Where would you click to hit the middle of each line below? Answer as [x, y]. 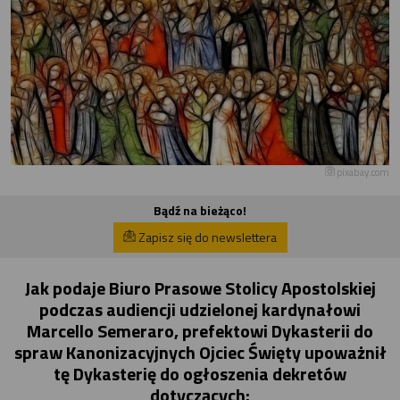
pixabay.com [362, 171]
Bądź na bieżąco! [200, 210]
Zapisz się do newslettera [206, 237]
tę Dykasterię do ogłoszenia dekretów [200, 373]
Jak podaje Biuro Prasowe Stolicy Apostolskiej [200, 287]
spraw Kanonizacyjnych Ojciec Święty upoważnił [200, 352]
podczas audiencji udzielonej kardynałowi [200, 309]
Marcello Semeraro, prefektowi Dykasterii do [200, 330]
